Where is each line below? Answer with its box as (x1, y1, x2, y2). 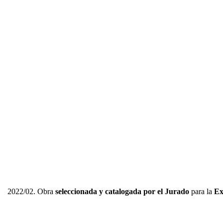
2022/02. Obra (7, 187, 55, 196)
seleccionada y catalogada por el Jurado (55, 187, 189, 196)
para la (189, 187, 214, 196)
